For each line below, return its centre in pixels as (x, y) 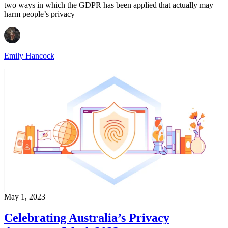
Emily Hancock (29, 55)
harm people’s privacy (39, 14)
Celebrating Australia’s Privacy (87, 218)
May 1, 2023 (25, 196)
